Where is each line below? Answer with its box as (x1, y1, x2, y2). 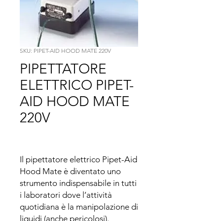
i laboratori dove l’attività (20, 190, 112, 200)
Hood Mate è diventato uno (20, 166, 121, 176)
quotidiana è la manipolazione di (20, 202, 138, 212)
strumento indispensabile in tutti (20, 178, 137, 188)
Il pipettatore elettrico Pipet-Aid (20, 154, 137, 164)
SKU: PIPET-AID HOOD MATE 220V (20, 47, 111, 54)
